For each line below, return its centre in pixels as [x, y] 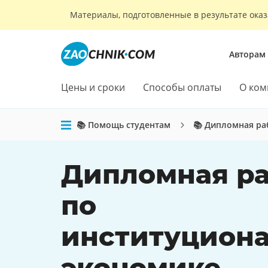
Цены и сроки [93, 87]
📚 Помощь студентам [124, 125]
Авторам [247, 54]
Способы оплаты [182, 87]
